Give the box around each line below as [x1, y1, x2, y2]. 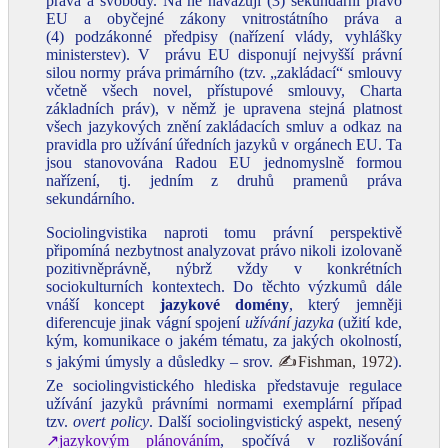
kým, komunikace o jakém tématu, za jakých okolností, [46, 332, 402, 349]
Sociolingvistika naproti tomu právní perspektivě [46, 224, 402, 241]
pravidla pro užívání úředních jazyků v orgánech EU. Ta [46, 136, 402, 153]
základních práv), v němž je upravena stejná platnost [46, 100, 402, 117]
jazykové [159, 296, 220, 313]
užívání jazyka [244, 314, 334, 331]
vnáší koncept [46, 296, 160, 313]
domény [235, 296, 290, 313]
